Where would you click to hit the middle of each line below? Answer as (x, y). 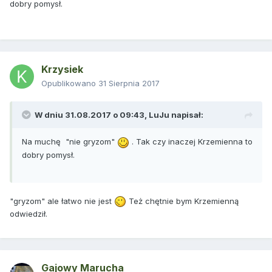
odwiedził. (29, 214)
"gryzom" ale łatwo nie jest (62, 201)
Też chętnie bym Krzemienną (182, 201)
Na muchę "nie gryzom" (70, 142)
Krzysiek (62, 70)
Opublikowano (70, 83)
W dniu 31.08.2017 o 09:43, (92, 115)
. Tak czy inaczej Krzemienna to (191, 142)
